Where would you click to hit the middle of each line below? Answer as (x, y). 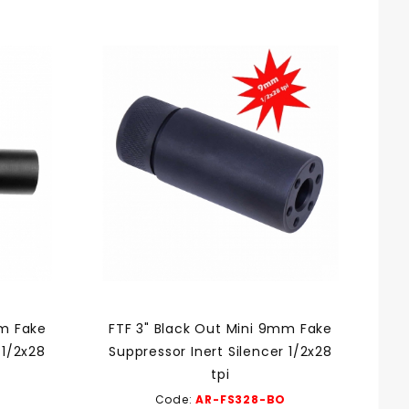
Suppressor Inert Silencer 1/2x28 (220, 351)
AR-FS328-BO (241, 399)
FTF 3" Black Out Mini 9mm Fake (220, 328)
